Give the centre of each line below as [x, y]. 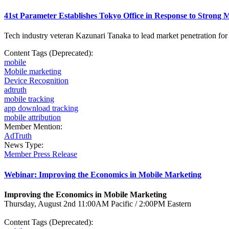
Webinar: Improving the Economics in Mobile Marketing [103, 174]
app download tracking [41, 108]
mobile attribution [32, 118]
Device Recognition [36, 81]
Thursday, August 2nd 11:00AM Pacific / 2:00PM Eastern [99, 203]
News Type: [25, 145]
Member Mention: [34, 127]
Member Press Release [41, 154]
